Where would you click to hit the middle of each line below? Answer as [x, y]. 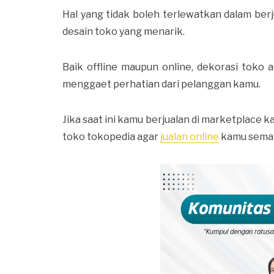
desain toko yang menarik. [124, 31]
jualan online [190, 137]
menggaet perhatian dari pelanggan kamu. [161, 84]
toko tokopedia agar [111, 137]
